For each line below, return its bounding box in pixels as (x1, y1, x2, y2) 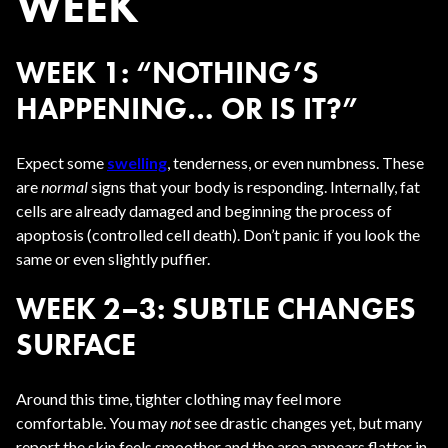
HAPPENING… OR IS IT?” (16, 90, 358, 127)
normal (41, 177, 88, 196)
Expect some (16, 153, 107, 172)
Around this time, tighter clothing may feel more (16, 389, 341, 408)
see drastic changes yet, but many (191, 413, 422, 432)
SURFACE (16, 326, 136, 363)
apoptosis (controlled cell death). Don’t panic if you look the (16, 225, 420, 244)
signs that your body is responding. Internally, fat (88, 177, 420, 196)
